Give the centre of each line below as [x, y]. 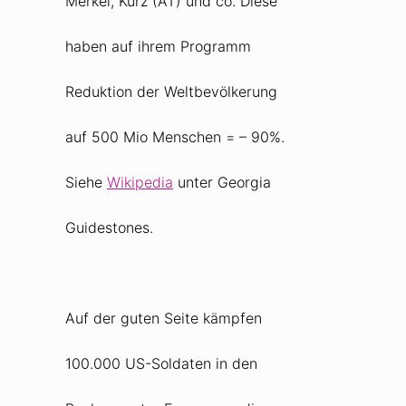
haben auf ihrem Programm [158, 46]
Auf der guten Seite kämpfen [164, 318]
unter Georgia [222, 182]
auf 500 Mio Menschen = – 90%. [175, 136]
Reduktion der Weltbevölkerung [171, 91]
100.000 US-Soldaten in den [161, 363]
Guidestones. [109, 227]
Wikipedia [140, 182]
